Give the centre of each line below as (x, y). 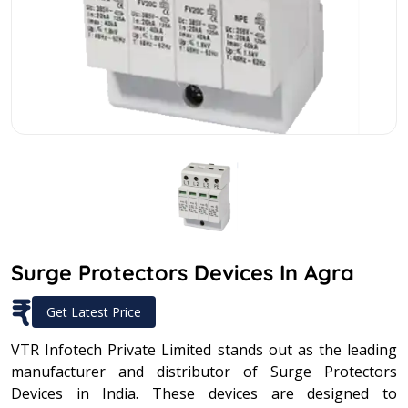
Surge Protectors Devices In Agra (183, 272)
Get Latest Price (94, 311)
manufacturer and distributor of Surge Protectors (204, 371)
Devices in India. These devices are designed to (204, 393)
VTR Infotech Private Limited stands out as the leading (204, 349)
